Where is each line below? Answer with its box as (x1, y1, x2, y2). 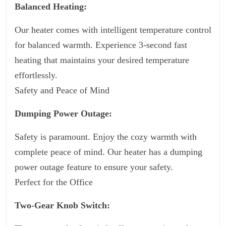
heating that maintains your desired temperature (15, 55, 189, 65)
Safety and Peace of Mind (15, 85, 109, 95)
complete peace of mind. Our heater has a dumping (15, 147, 202, 157)
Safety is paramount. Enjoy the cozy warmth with (15, 132, 197, 142)
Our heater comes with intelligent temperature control (15, 25, 211, 35)
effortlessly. (15, 70, 58, 80)
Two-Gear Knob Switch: (15, 200, 110, 210)
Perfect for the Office (15, 177, 93, 187)
